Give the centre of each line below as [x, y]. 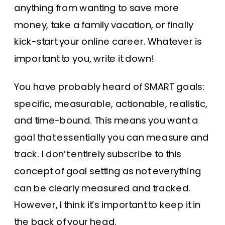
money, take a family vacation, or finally [104, 25]
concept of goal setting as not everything [108, 171]
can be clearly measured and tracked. [102, 188]
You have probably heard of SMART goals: [109, 87]
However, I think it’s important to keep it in [107, 205]
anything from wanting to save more [97, 8]
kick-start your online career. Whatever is [108, 42]
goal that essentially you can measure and [111, 137]
